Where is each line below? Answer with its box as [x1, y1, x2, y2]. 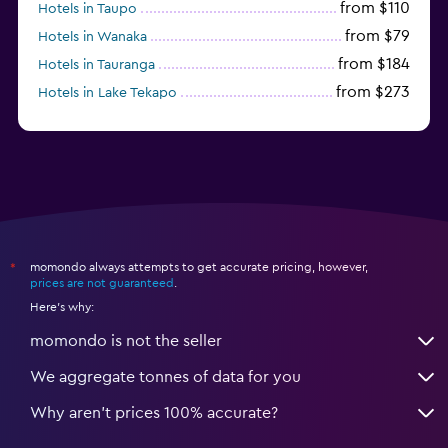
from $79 [345, 27, 410, 44]
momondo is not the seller [30, 332, 222, 349]
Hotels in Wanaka [38, 29, 147, 44]
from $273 [336, 83, 410, 100]
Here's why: [30, 300, 94, 313]
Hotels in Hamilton [38, 113, 155, 128]
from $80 [343, 111, 410, 128]
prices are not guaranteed [30, 276, 174, 289]
